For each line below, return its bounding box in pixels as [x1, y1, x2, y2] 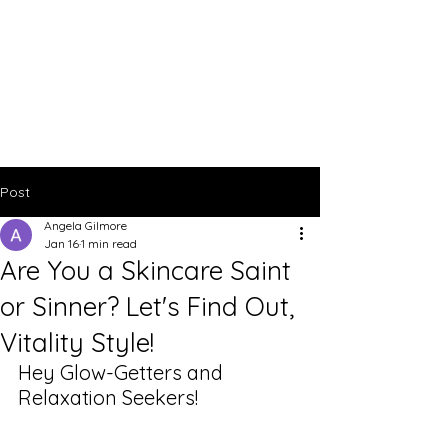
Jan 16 [44, 236, 79, 251]
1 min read [81, 236, 137, 251]
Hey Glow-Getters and [18, 360, 228, 385]
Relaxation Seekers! [18, 385, 198, 410]
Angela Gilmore [44, 218, 127, 233]
